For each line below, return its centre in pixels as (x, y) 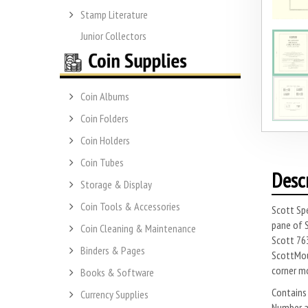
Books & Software (117, 273)
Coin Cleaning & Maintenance (138, 229)
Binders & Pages (113, 251)
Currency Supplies (114, 295)
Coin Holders (105, 141)
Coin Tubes (102, 163)
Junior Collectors (113, 35)
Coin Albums (105, 97)
